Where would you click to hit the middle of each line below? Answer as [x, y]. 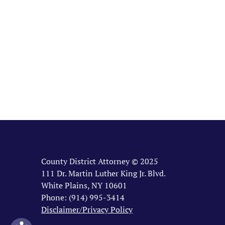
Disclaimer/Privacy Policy [87, 209]
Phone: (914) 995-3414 [83, 197]
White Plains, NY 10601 [84, 185]
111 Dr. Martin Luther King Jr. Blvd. [103, 173]
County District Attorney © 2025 [100, 161]
